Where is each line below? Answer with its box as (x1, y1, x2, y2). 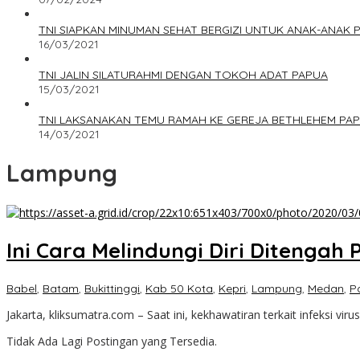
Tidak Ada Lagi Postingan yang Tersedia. (6, 333, 217, 349)
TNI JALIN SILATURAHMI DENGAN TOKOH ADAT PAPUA (39, 67, 328, 83)
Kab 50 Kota (145, 280, 213, 296)
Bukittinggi (84, 280, 140, 296)
